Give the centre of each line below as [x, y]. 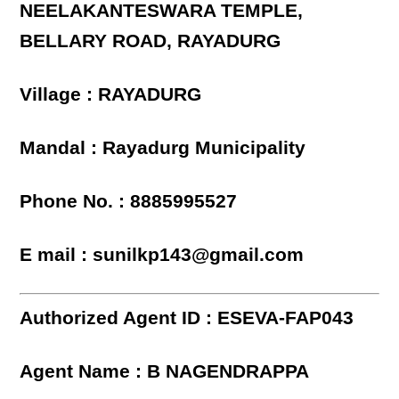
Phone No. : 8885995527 [129, 201]
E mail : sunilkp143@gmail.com [162, 255]
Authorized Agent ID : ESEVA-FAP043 [187, 318]
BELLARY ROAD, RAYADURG [151, 41]
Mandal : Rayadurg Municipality [163, 148]
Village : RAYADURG [111, 94]
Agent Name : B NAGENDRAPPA [165, 371]
